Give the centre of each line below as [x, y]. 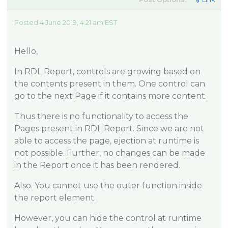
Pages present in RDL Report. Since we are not [109, 129]
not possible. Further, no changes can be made [110, 153]
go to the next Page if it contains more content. [110, 96]
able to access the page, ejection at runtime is [107, 141]
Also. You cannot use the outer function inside [108, 186]
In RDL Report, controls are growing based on [107, 72]
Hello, [26, 51]
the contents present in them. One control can [110, 84]
